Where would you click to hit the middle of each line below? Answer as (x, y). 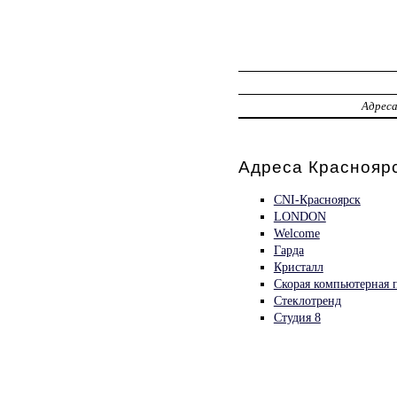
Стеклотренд (307, 300)
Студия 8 (297, 317)
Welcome (296, 233)
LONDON (300, 216)
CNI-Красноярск (317, 199)
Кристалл (298, 266)
